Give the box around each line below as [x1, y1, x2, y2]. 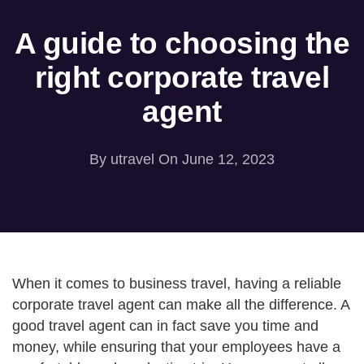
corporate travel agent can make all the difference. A [12, 297, 349, 313]
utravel [110, 151, 154, 167]
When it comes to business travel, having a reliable [12, 275, 341, 292]
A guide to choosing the [14, 26, 350, 60]
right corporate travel [35, 60, 329, 94]
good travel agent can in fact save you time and [12, 318, 318, 334]
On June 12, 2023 [154, 151, 275, 167]
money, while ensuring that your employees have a [12, 339, 340, 355]
